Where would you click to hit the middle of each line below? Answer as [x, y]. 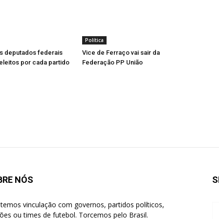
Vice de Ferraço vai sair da [121, 53]
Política [94, 40]
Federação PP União [112, 62]
